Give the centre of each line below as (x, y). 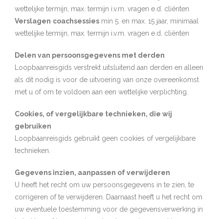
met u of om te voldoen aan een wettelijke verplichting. (101, 92)
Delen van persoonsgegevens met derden (90, 55)
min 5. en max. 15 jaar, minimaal (149, 21)
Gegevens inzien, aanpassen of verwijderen (92, 173)
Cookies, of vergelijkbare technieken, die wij (93, 114)
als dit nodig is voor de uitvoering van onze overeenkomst (107, 80)
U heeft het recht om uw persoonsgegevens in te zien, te (104, 185)
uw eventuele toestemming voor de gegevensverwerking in (109, 209)
